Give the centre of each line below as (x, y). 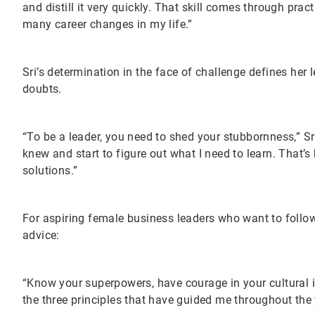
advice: (41, 235)
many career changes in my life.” (108, 24)
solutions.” (52, 170)
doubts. (44, 89)
